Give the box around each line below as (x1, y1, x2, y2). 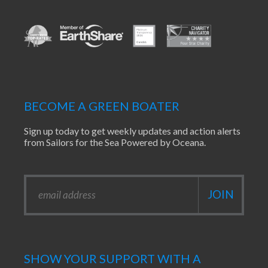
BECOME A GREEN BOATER (24, 98, 179, 113)
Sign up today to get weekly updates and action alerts (24, 124, 240, 136)
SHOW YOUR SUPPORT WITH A (24, 251, 201, 266)
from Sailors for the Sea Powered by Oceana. (24, 136, 206, 148)
